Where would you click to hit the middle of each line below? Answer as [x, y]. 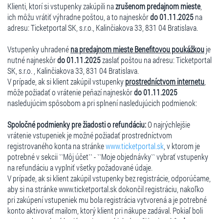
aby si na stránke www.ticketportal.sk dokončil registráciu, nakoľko [106, 189]
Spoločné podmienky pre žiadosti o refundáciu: [77, 124]
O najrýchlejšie [168, 124]
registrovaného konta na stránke [56, 146]
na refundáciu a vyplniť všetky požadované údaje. [80, 167]
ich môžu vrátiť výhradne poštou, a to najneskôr [79, 17]
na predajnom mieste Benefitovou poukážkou [137, 49]
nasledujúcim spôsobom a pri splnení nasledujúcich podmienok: [102, 103]
